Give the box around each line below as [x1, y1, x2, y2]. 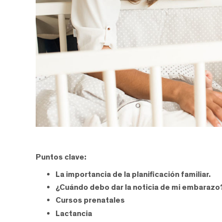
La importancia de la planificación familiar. [55, 169, 211, 179]
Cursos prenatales [55, 195, 125, 205]
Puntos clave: [36, 152, 86, 162]
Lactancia [55, 208, 92, 218]
